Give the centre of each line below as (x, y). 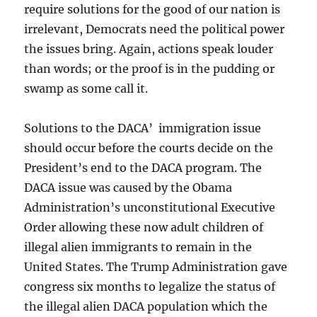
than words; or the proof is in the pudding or (150, 69)
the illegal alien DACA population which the (146, 307)
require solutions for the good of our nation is (152, 10)
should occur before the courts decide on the (149, 148)
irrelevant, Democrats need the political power (155, 29)
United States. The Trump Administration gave (156, 267)
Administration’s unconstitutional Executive (150, 208)
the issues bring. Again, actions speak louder (149, 49)
